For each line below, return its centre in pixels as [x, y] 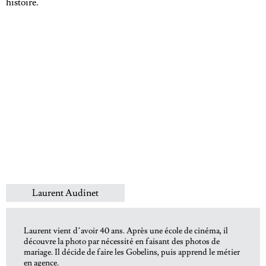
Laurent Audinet [65, 193]
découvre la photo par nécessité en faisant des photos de [122, 242]
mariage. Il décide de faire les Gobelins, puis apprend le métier [132, 253]
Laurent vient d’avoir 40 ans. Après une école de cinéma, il [126, 231]
